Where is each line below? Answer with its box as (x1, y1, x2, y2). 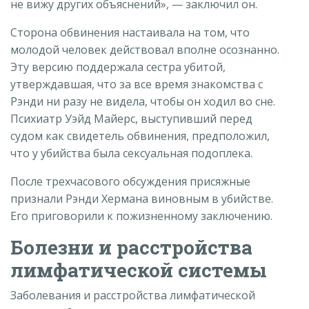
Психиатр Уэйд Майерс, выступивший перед (10, 111, 252, 127)
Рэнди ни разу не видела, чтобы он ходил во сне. (10, 94, 275, 110)
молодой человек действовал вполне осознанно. (10, 42, 279, 58)
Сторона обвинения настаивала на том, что (10, 25, 250, 41)
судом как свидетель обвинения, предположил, (10, 128, 270, 144)
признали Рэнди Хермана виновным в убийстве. (10, 191, 273, 207)
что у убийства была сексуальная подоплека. (10, 146, 252, 161)
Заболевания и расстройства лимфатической (10, 288, 255, 303)
